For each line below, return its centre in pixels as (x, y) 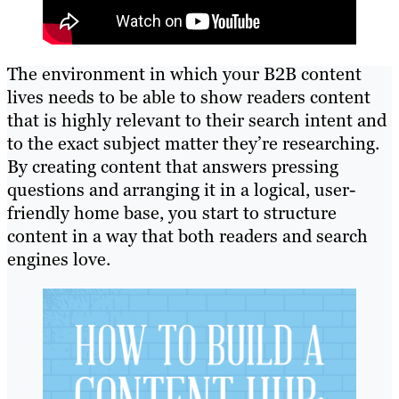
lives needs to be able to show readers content (189, 97)
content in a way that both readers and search (187, 236)
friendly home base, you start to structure (172, 212)
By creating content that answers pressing (173, 166)
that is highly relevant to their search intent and (197, 120)
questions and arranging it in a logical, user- (181, 189)
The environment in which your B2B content (184, 73)
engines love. (59, 259)
